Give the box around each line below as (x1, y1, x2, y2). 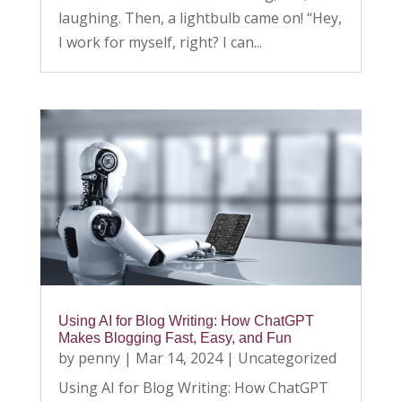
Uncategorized (237, 348, 336, 369)
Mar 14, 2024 (135, 348, 223, 369)
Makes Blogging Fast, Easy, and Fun (57, 330, 292, 346)
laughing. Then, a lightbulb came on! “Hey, (57, 8, 342, 29)
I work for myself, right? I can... (57, 32, 262, 53)
